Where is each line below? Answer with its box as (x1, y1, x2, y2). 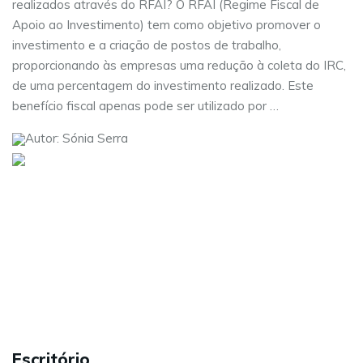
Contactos (29, 280, 88, 297)
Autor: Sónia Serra (25, 130, 128, 147)
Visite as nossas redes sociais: (12, 171, 184, 187)
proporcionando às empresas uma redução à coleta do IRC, (12, 58, 346, 74)
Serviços (29, 260, 78, 276)
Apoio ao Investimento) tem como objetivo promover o (12, 17, 321, 33)
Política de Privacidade (29, 321, 158, 337)
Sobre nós (29, 240, 87, 256)
